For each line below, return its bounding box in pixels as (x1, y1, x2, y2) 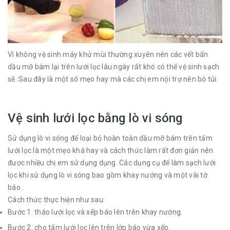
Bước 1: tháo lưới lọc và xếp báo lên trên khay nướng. (8, 208, 183, 216)
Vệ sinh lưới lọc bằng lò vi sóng (8, 111, 183, 125)
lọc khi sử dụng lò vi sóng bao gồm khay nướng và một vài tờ (8, 171, 207, 179)
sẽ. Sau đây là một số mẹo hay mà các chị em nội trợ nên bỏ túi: (8, 75, 218, 83)
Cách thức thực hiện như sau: (8, 196, 105, 204)
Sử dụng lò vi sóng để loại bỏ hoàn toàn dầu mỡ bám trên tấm (8, 134, 213, 142)
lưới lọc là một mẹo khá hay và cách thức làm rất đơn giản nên (8, 146, 214, 155)
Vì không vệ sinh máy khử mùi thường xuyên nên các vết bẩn (8, 50, 208, 59)
